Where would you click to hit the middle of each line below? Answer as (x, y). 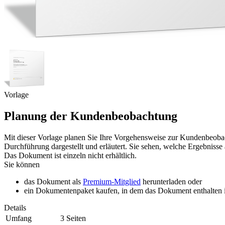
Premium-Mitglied (112, 181)
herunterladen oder (171, 181)
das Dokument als (53, 181)
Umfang (19, 218)
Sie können (22, 164)
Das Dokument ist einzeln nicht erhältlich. (70, 155)
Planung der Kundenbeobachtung (91, 116)
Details (15, 207)
